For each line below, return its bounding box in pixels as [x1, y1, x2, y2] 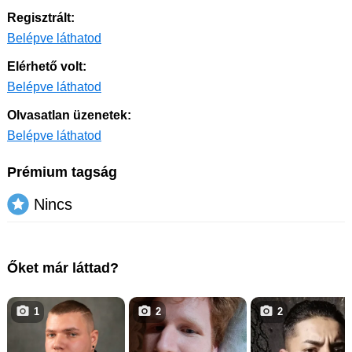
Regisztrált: [7, 11, 75, 25]
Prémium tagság [7, 164, 117, 181]
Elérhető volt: [7, 60, 86, 74]
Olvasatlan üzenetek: [7, 108, 131, 123]
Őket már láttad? [7, 260, 119, 277]
